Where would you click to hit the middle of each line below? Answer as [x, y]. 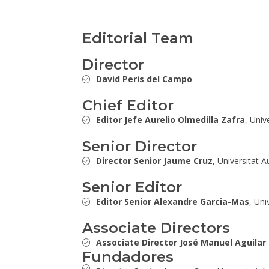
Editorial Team [138, 38]
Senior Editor [132, 187]
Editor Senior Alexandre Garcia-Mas [172, 201]
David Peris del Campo [144, 79]
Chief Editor [128, 105]
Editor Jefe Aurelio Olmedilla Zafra [170, 120]
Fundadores [128, 257]
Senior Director [140, 146]
